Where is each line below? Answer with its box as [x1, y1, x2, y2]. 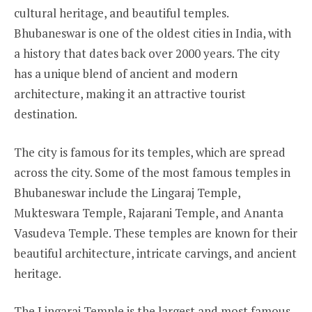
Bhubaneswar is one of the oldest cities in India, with [14, 25, 291, 41]
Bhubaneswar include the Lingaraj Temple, [14, 184, 240, 201]
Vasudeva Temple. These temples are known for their [14, 224, 297, 241]
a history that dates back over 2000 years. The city [14, 45, 280, 61]
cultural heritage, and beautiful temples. [14, 5, 228, 21]
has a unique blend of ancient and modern [14, 65, 237, 81]
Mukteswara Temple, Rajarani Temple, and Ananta [14, 204, 283, 221]
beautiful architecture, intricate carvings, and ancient [14, 244, 297, 261]
